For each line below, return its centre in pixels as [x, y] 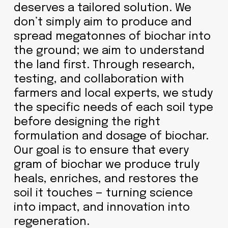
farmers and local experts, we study [113, 93]
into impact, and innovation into [102, 207]
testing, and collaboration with [99, 79]
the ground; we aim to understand [109, 51]
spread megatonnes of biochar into [112, 36]
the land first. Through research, [104, 65]
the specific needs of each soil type [113, 108]
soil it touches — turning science [103, 193]
